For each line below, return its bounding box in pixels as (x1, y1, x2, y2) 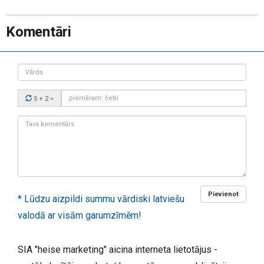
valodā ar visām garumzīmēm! (18, 210, 141, 222)
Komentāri (6, 24, 71, 41)
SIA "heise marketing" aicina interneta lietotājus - (18, 244, 217, 256)
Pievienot (208, 190, 239, 199)
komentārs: (17, 126, 59, 136)
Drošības (17, 90, 51, 99)
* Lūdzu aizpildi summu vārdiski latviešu (18, 193, 184, 205)
